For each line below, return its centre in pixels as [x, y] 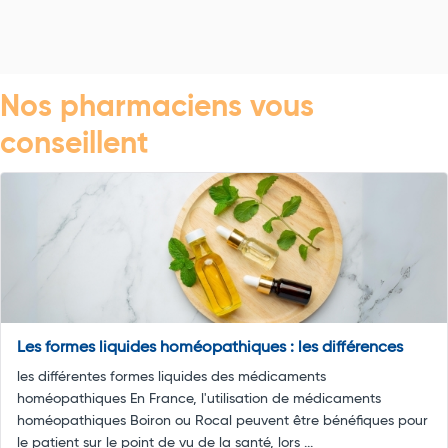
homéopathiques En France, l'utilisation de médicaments [199, 399]
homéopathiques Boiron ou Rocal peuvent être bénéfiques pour [222, 421]
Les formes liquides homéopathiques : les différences [210, 348]
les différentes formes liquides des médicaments [171, 377]
